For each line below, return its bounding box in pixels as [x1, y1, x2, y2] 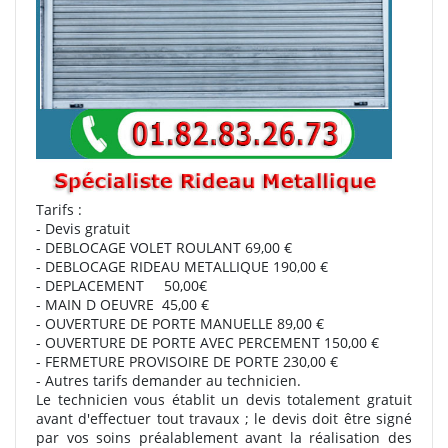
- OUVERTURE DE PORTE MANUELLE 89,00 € [36, 313, 324, 333]
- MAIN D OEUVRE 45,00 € [36, 294, 213, 314]
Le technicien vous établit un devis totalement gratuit [36, 389, 412, 409]
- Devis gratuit [36, 218, 134, 238]
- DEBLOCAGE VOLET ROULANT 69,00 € [36, 237, 304, 257]
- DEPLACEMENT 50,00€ [36, 275, 207, 295]
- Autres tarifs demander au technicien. [36, 370, 301, 390]
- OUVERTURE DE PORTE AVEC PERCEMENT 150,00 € [36, 332, 379, 352]
